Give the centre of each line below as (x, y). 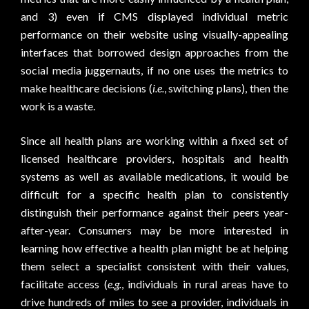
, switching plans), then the (226, 88)
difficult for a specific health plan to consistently (154, 194)
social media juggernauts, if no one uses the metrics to (154, 70)
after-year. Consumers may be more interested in (154, 230)
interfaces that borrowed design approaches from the (154, 52)
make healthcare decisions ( (87, 88)
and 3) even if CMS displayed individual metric (154, 16)
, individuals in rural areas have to (205, 284)
